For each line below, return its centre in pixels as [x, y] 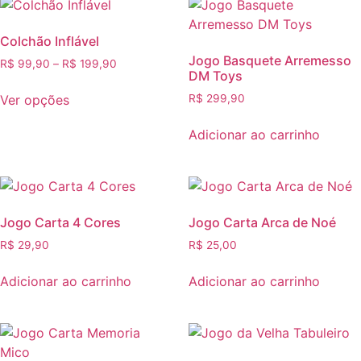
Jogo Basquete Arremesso [270, 61]
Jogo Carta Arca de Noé [262, 223]
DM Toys [216, 76]
